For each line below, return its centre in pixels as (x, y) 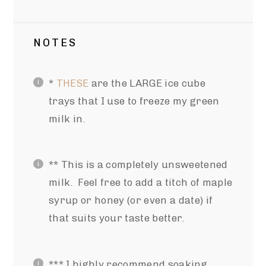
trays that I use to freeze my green (134, 101)
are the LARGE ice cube (147, 83)
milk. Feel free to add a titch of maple (140, 183)
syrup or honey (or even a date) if (131, 200)
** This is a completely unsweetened (138, 165)
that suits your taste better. (116, 218)
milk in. (67, 118)
